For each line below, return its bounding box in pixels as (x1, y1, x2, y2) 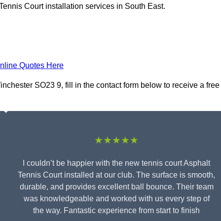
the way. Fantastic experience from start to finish (33, 206, 200, 215)
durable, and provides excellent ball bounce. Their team (19, 183, 214, 191)
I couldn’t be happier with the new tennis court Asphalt (23, 159, 210, 168)
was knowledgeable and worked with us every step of (23, 194, 210, 203)
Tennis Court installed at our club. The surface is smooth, (18, 171, 215, 180)
